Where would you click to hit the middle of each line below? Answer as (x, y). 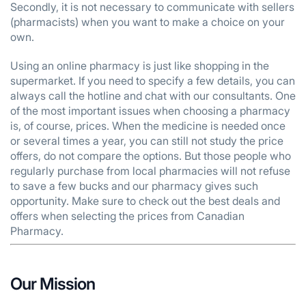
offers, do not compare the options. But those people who (151, 156)
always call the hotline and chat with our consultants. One (153, 96)
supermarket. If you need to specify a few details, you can (153, 81)
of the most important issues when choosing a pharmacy (150, 111)
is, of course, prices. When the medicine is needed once (148, 126)
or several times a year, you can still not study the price (147, 141)
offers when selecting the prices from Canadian (127, 216)
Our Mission (53, 284)
